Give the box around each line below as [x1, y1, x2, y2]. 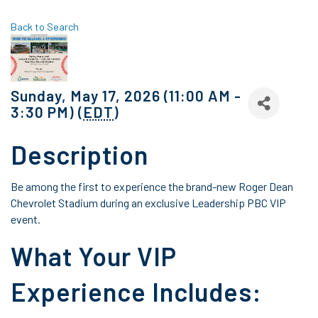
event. [11, 212, 40, 226]
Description [11, 139, 148, 170]
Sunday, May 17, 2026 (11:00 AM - [11, 87, 241, 104]
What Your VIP [11, 241, 177, 271]
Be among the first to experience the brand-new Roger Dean [11, 180, 293, 193]
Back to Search [11, 21, 79, 33]
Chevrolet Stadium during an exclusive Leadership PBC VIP [11, 196, 286, 209]
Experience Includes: [11, 276, 262, 307]
